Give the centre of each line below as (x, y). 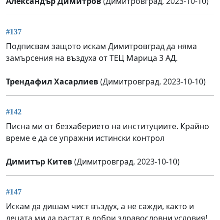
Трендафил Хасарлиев (52, 81)
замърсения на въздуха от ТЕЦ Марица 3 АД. (92, 58)
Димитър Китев (39, 162)
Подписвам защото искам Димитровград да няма (101, 46)
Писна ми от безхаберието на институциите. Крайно (108, 126)
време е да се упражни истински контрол (85, 138)
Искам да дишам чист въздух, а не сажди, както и (100, 206)
